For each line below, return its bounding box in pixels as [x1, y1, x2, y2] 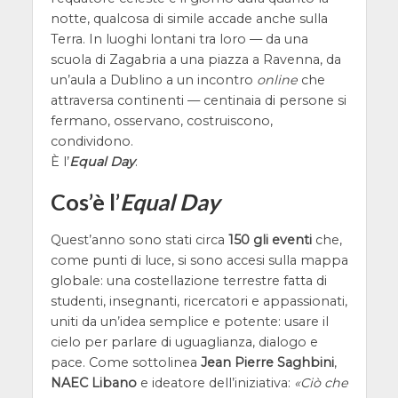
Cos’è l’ [50, 187, 120, 215]
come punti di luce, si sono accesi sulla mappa [50, 251, 348, 268]
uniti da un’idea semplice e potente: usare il [50, 313, 329, 330]
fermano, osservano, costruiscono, [50, 112, 273, 129]
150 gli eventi [227, 231, 312, 248]
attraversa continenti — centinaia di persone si [50, 92, 346, 108]
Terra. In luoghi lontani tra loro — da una [50, 30, 308, 47]
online [256, 71, 298, 88]
